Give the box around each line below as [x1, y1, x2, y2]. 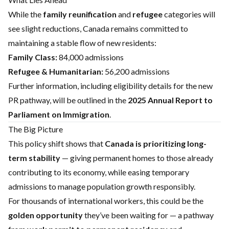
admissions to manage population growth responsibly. [8, 181, 195, 191]
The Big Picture [8, 124, 63, 134]
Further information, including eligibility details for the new [8, 81, 213, 90]
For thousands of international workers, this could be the [8, 196, 203, 205]
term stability [8, 153, 60, 163]
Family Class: [8, 52, 57, 62]
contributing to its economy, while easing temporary [8, 167, 189, 177]
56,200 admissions [103, 66, 170, 76]
